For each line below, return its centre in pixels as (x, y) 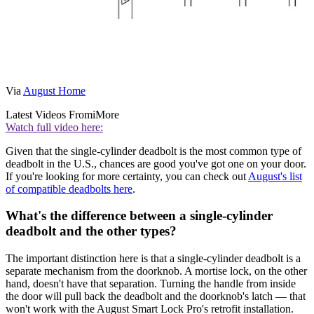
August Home (54, 90)
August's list (275, 176)
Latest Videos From (49, 114)
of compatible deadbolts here (69, 189)
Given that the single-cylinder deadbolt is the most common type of (153, 151)
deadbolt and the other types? (91, 231)
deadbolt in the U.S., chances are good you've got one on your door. (156, 163)
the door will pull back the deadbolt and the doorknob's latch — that (156, 296)
